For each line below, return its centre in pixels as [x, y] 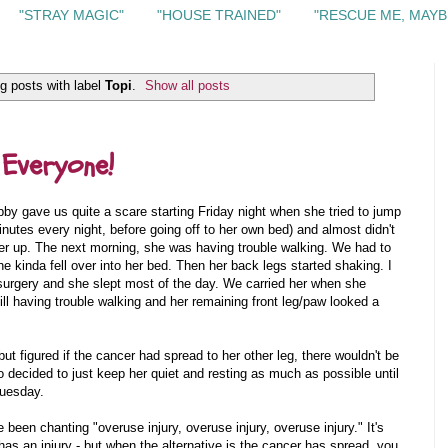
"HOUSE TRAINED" [219, 15]
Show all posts [188, 85]
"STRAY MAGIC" [71, 15]
